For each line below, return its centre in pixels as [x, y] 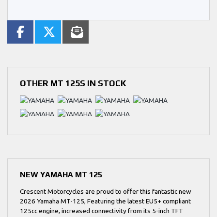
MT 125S [68, 83]
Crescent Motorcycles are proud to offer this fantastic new [106, 191]
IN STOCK [106, 83]
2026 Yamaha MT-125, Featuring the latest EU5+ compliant [105, 201]
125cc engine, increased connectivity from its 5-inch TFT [101, 211]
